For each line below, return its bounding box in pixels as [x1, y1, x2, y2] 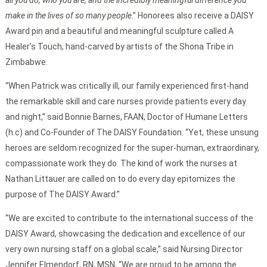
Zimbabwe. [5, 57, 48, 67]
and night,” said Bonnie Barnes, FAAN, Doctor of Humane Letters [5, 112, 248, 122]
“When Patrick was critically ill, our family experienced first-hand [5, 81, 249, 91]
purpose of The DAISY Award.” [5, 190, 120, 200]
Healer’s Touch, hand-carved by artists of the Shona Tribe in [5, 42, 234, 52]
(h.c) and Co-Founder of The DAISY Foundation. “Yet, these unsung [5, 128, 259, 138]
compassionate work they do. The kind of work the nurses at [5, 159, 237, 169]
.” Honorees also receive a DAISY [131, 11, 254, 21]
